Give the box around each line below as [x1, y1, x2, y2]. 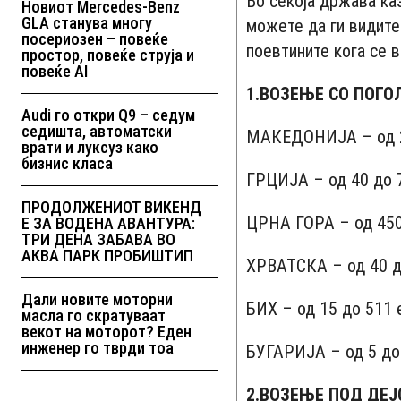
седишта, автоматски [21, 121, 172, 141]
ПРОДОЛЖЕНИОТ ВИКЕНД [21, 197, 201, 217]
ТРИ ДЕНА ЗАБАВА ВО [21, 229, 175, 249]
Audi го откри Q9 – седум [21, 105, 195, 124]
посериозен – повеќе [21, 29, 168, 48]
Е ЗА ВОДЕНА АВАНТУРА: [21, 213, 195, 233]
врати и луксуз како [21, 137, 158, 157]
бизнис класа [21, 153, 113, 173]
